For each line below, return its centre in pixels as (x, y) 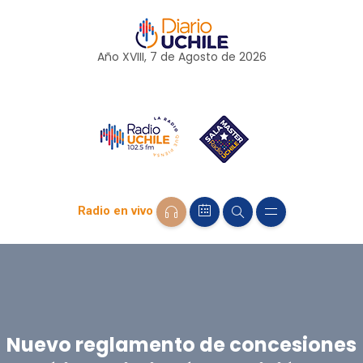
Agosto (198, 57)
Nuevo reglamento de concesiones (181, 344)
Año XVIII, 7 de (137, 57)
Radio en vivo (115, 211)
